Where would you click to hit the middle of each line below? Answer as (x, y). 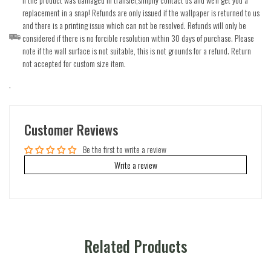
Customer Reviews (71, 129)
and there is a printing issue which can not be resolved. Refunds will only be (134, 25)
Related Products (135, 246)
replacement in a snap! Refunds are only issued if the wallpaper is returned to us (141, 12)
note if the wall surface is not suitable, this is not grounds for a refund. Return (137, 50)
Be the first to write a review (125, 149)
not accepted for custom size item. (74, 63)
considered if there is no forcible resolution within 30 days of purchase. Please (138, 38)
